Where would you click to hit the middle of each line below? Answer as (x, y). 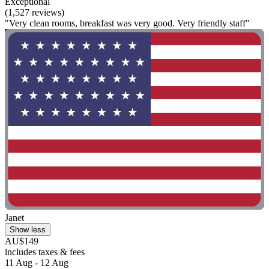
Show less (28, 230)
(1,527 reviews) (35, 12)
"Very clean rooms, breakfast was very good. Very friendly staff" (127, 23)
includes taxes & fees (45, 252)
